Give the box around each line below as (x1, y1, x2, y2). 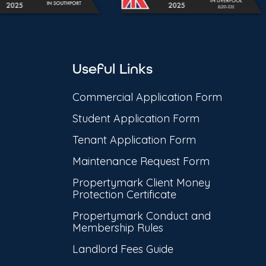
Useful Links (72, 61, 153, 78)
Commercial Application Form (72, 90, 222, 104)
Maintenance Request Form (72, 154, 210, 169)
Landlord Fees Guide (72, 242, 173, 256)
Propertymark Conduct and (72, 209, 211, 223)
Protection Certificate (72, 188, 176, 202)
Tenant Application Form (72, 133, 196, 147)
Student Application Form (72, 112, 199, 126)
